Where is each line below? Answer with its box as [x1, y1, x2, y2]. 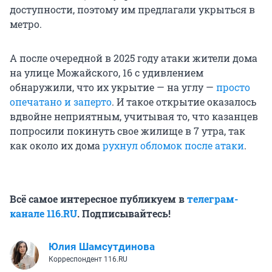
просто [216, 81, 250, 94]
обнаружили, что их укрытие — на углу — [10, 81, 216, 94]
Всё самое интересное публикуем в [10, 192, 187, 206]
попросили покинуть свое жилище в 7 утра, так [10, 124, 245, 138]
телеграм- [187, 192, 238, 206]
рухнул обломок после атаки [103, 139, 244, 152]
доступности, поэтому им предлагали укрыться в [10, 3, 255, 16]
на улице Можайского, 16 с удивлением [10, 66, 203, 80]
